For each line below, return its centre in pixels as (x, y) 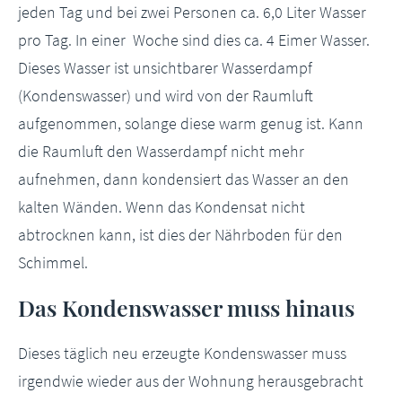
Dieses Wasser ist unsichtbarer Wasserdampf (165, 68)
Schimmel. (53, 262)
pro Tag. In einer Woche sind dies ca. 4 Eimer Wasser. (194, 40)
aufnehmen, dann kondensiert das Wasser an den (184, 179)
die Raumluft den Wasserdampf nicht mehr (161, 151)
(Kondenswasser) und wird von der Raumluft (166, 96)
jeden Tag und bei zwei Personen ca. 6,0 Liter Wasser (192, 12)
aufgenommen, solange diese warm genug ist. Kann (191, 123)
